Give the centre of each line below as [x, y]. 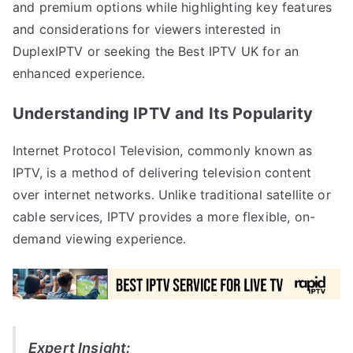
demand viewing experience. [100, 239]
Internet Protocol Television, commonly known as [163, 151]
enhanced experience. [79, 74]
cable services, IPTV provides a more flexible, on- [164, 217]
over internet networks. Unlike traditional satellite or [172, 195]
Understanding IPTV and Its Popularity [163, 114]
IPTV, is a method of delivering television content [162, 173]
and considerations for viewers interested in [147, 30]
